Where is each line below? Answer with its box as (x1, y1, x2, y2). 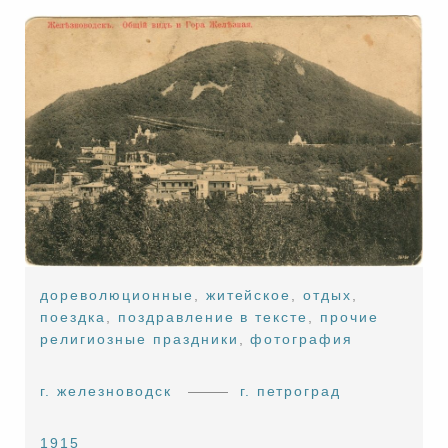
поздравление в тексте (117, 309, 309, 326)
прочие (320, 309, 379, 326)
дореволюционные (40, 287, 194, 304)
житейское (205, 287, 292, 304)
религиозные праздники (40, 331, 239, 348)
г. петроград (239, 383, 342, 400)
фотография (250, 331, 354, 348)
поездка (40, 309, 107, 326)
